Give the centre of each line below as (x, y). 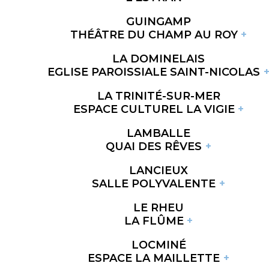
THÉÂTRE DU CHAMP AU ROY (154, 35)
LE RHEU (159, 207)
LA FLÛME (154, 221)
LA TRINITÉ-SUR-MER (159, 96)
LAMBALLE (159, 133)
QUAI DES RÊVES (154, 146)
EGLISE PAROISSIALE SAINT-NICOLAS (154, 72)
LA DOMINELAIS (159, 59)
